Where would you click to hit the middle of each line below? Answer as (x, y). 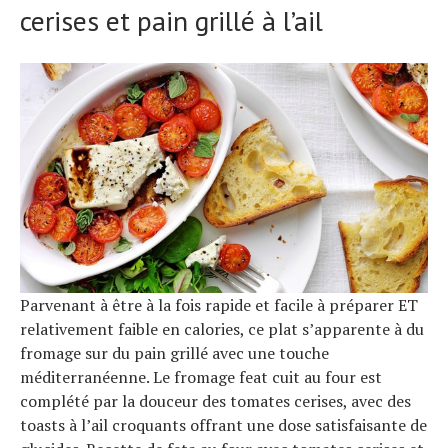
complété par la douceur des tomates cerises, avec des (215, 400)
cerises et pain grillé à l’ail (171, 21)
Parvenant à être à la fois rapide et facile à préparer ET (219, 304)
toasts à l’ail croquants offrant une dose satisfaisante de (223, 424)
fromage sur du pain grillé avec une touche (174, 352)
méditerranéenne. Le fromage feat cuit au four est (201, 376)
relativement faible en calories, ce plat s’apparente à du (222, 328)
